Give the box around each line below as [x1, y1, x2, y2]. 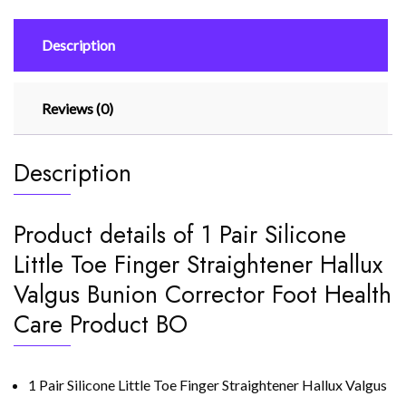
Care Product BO [14, 306, 188, 343]
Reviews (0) [42, 99, 113, 117]
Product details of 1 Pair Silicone [14, 217, 346, 253]
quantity [13, 81, 64, 99]
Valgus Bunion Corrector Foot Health [14, 276, 391, 313]
